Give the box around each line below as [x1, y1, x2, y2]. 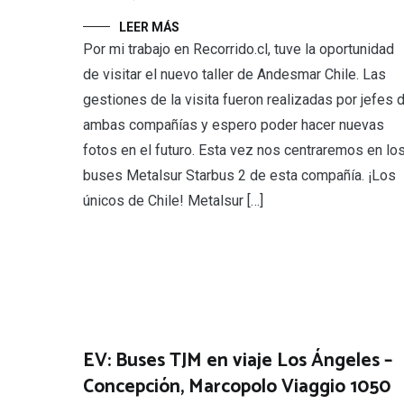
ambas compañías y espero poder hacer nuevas [83, 116, 384, 134]
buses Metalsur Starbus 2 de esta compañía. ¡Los [83, 167, 396, 185]
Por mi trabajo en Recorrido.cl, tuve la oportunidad [83, 41, 394, 59]
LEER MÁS [119, 20, 179, 35]
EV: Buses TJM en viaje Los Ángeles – [83, 345, 392, 377]
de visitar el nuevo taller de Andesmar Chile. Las [83, 66, 386, 84]
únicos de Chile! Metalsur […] [83, 192, 263, 210]
